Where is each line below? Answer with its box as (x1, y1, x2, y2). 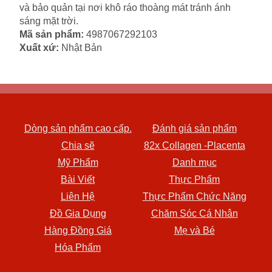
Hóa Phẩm (55, 242, 101, 253)
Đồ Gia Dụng (49, 208, 106, 219)
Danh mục (172, 157, 217, 168)
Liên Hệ (61, 191, 95, 202)
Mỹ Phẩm (57, 157, 98, 168)
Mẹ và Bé (174, 225, 215, 236)
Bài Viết (61, 174, 95, 185)
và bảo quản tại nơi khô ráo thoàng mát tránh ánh (19, 2, 231, 13)
